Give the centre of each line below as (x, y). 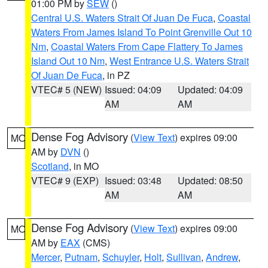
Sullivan (184, 257)
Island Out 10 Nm (68, 61)
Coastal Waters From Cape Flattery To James (147, 46)
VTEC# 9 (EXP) (65, 180)
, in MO (84, 166)
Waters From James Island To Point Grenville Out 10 (141, 32)
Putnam (81, 257)
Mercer (45, 257)
